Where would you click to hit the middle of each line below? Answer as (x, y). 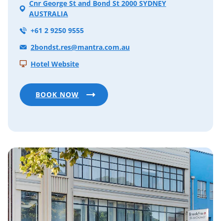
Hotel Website (55, 64)
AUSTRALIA (48, 14)
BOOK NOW (57, 94)
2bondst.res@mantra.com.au (80, 47)
